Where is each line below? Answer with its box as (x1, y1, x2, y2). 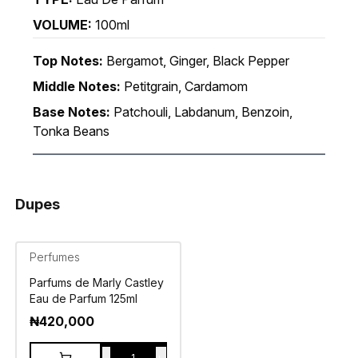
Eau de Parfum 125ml (29, 292, 137, 306)
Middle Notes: (32, 78, 121, 95)
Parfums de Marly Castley (29, 276, 164, 290)
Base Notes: (32, 104, 110, 121)
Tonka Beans (32, 123, 109, 140)
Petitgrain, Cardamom (123, 78, 248, 95)
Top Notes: (32, 53, 103, 70)
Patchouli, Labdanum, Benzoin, (113, 104, 292, 121)
